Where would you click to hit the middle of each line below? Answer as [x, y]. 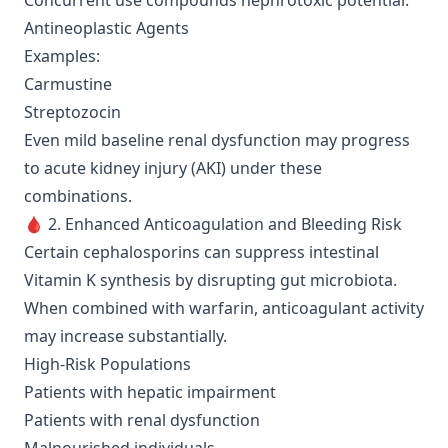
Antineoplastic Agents [106, 28]
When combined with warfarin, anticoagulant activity [224, 308]
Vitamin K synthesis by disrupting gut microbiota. [210, 280]
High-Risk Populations [107, 364]
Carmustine [68, 84]
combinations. [78, 196]
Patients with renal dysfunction [142, 420]
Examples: [62, 56]
